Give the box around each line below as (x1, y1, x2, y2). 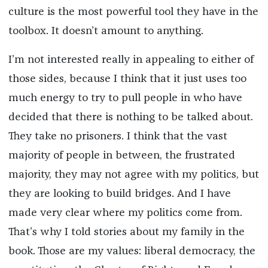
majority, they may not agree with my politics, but (8, 169, 259, 181)
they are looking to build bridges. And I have (8, 188, 231, 200)
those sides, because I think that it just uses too (8, 74, 246, 85)
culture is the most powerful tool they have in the (8, 7, 258, 18)
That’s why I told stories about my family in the (8, 227, 245, 238)
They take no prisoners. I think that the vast (8, 131, 227, 142)
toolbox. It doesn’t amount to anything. (8, 26, 203, 37)
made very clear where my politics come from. (8, 208, 242, 219)
